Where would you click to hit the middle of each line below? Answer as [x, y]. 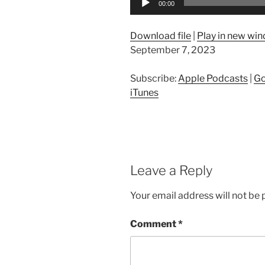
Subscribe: [154, 78]
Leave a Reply [171, 170]
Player [143, 11]
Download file [161, 35]
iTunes [144, 92]
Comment [154, 224]
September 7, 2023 [173, 50]
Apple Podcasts [213, 78]
